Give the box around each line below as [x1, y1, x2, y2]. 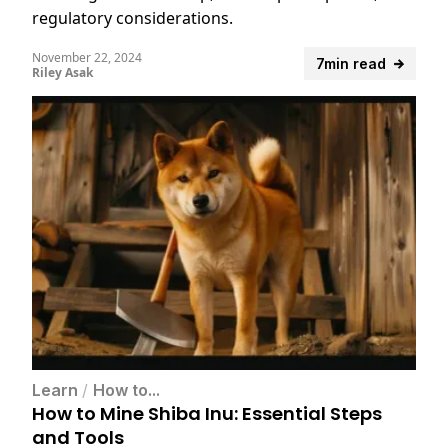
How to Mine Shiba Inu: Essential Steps [32, 400, 382, 426]
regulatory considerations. [32, 7, 233, 30]
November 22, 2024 [32, 49, 142, 67]
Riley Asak [32, 64, 93, 82]
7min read [316, 55, 386, 73]
